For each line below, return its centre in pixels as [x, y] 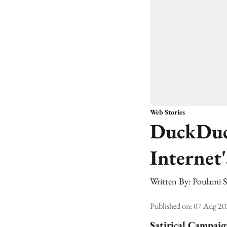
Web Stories [167, 112]
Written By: [170, 181]
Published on [170, 206]
